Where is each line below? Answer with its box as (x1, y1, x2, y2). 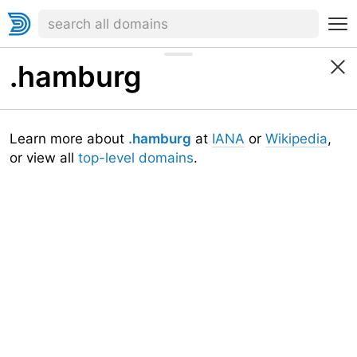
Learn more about (10, 131, 128, 147)
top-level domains (78, 150, 194, 166)
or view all (10, 150, 78, 166)
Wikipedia (265, 131, 328, 147)
